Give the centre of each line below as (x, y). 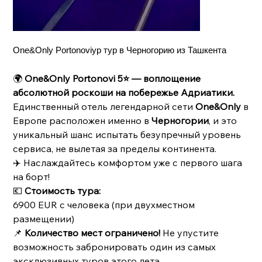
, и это (223, 120)
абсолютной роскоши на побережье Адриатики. (124, 92)
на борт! (32, 176)
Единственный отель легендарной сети (104, 106)
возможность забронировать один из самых (115, 247)
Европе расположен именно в (82, 120)
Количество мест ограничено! (93, 232)
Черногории (180, 120)
